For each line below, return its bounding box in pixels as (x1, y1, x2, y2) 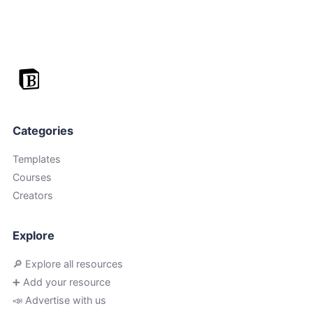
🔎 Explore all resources (12, 257, 123, 270)
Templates (12, 153, 61, 166)
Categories (12, 124, 73, 138)
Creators (12, 189, 53, 202)
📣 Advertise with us (12, 293, 106, 306)
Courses (12, 171, 52, 184)
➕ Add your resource (12, 275, 110, 288)
